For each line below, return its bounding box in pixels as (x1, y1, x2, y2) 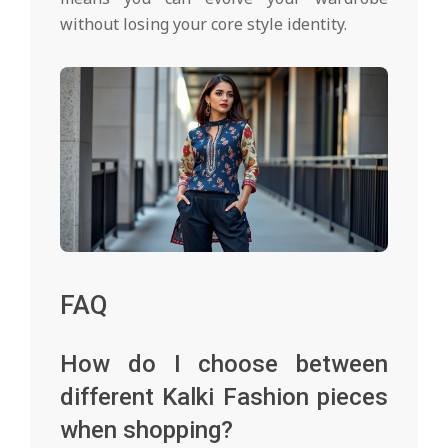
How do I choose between (60, 349, 388, 378)
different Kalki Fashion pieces (60, 382, 388, 411)
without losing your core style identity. (60, 13, 347, 36)
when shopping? (60, 415, 233, 444)
